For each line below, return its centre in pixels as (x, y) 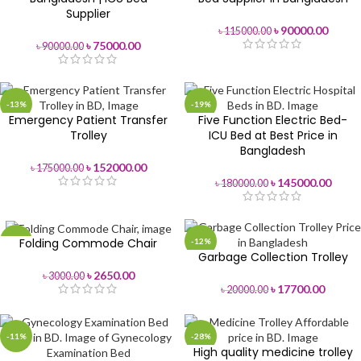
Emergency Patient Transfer (88, 120)
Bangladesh (273, 151)
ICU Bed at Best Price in (273, 135)
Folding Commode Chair (88, 243)
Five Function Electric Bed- (273, 120)
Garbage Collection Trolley (273, 257)
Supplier (88, 14)
